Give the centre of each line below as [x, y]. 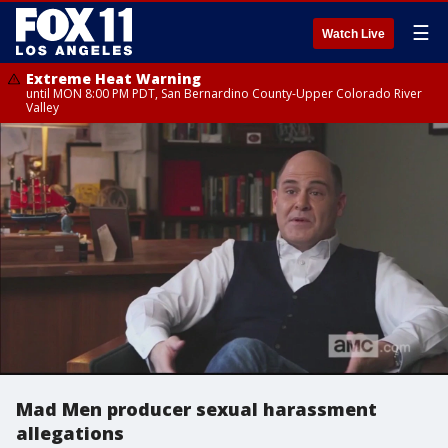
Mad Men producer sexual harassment [196, 409]
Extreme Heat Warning [113, 78]
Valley [42, 107]
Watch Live [353, 34]
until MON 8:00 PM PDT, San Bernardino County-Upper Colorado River [224, 93]
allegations [70, 433]
